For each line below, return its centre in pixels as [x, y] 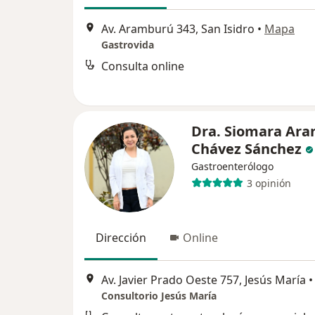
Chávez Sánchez [246, 149]
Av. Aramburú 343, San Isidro [178, 28]
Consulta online [143, 66]
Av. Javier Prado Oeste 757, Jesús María [204, 279]
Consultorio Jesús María [159, 295]
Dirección [121, 238]
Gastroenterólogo [232, 167]
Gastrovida [128, 44]
